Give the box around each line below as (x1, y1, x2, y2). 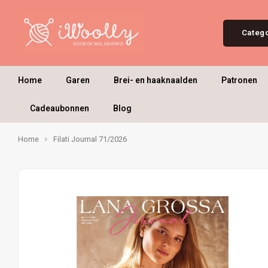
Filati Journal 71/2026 (53, 134, 127, 145)
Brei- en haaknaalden (114, 74, 197, 87)
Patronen (221, 74, 257, 87)
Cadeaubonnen (30, 102, 89, 115)
